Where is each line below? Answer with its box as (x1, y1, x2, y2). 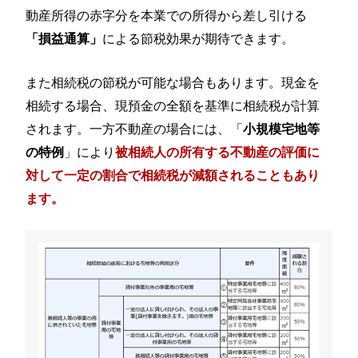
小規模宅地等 (243, 118, 320, 137)
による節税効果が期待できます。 (102, 28, 295, 48)
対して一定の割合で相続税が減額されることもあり (26, 165, 320, 184)
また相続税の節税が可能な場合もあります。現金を (26, 71, 320, 91)
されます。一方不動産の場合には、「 (26, 117, 244, 137)
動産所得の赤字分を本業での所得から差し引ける (26, 5, 308, 25)
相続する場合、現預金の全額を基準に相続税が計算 (26, 94, 320, 114)
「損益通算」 (26, 29, 103, 48)
